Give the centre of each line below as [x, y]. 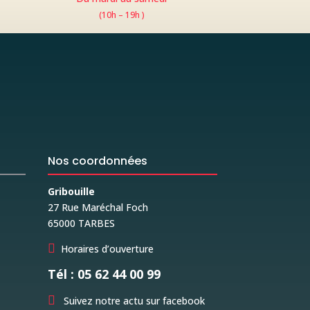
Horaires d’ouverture [107, 248]
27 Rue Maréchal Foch [98, 207]
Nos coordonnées [97, 161]
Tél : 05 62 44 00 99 [104, 274]
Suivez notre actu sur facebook [133, 300]
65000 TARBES [81, 223]
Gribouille [71, 191]
